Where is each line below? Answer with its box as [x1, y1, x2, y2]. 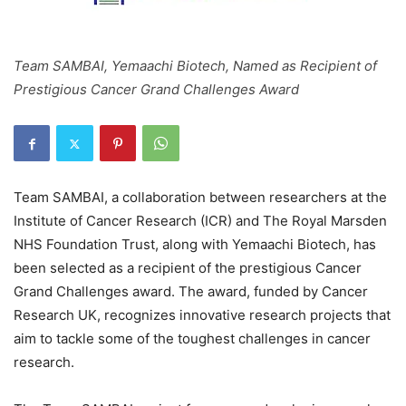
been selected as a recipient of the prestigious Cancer [14, 259, 362, 276]
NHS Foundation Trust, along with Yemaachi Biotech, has [14, 236, 376, 253]
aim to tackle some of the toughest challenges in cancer [14, 330, 371, 347]
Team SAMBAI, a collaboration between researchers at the [14, 188, 387, 206]
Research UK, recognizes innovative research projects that [14, 306, 391, 324]
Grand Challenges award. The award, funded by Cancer [14, 283, 368, 300]
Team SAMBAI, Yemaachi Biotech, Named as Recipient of [14, 57, 377, 74]
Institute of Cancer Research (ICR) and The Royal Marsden [14, 212, 387, 229]
